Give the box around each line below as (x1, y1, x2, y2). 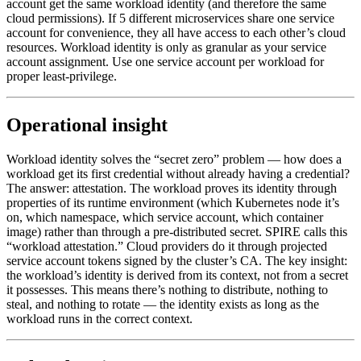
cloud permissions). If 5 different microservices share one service (6, 10, 334, 25)
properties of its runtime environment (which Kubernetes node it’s (6, 195, 339, 210)
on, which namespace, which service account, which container (6, 210, 323, 224)
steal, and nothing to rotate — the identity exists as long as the (6, 297, 319, 311)
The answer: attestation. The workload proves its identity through (6, 180, 337, 195)
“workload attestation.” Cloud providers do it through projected (6, 239, 327, 253)
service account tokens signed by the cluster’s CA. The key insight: (6, 253, 347, 268)
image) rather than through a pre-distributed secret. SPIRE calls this (6, 224, 347, 239)
